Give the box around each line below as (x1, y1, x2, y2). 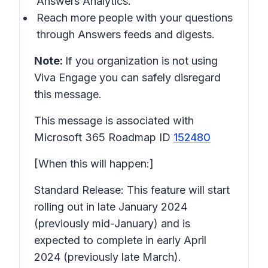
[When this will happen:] (34, 157, 154, 170)
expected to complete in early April (34, 234, 206, 246)
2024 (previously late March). (34, 251, 181, 263)
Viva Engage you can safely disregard (34, 71, 221, 84)
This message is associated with (34, 114, 194, 127)
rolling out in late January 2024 (34, 200, 187, 213)
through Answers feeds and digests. (36, 28, 215, 41)
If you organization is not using (65, 54, 218, 67)
